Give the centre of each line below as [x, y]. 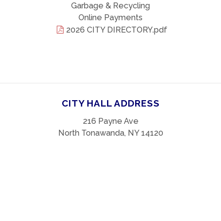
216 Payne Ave [110, 121]
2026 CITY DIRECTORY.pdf [116, 30]
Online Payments [110, 18]
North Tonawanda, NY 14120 [110, 133]
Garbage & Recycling [110, 6]
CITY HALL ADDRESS [110, 103]
